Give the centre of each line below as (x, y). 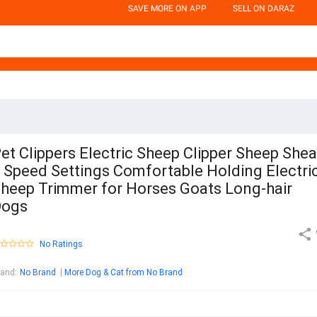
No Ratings (61, 244)
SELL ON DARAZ (264, 8)
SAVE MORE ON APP (167, 8)
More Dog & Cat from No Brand (123, 273)
